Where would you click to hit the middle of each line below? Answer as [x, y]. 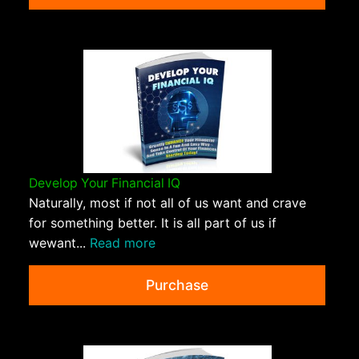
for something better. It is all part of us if [153, 223]
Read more [123, 243]
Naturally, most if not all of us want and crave [167, 203]
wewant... [59, 243]
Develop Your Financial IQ [105, 184]
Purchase [177, 285]
